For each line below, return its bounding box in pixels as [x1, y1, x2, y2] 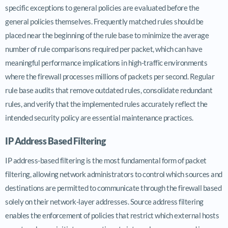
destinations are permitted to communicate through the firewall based [5, 183, 221, 192]
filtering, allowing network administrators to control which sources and [5, 169, 222, 179]
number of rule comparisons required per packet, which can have [5, 44, 202, 53]
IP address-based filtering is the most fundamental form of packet [5, 155, 207, 165]
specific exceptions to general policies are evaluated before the [5, 3, 199, 12]
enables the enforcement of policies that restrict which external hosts [5, 210, 219, 220]
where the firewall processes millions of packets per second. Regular [5, 71, 214, 81]
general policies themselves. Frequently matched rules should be [5, 16, 204, 26]
